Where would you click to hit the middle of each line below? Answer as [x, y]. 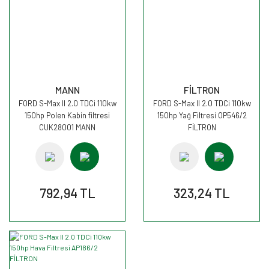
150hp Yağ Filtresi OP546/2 [202, 115]
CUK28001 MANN [67, 127]
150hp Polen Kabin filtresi [67, 115]
